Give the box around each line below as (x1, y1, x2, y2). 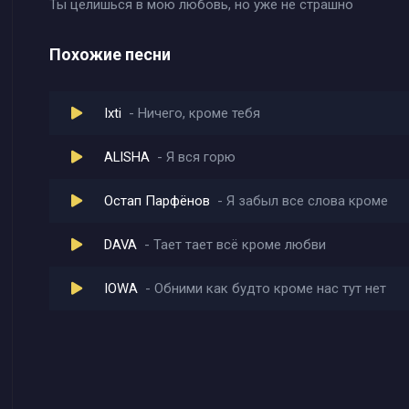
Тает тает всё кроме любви (153, 236, 326, 253)
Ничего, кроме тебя (138, 105, 260, 121)
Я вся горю (166, 149, 236, 165)
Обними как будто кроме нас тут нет (154, 280, 386, 297)
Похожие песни (49, 45, 171, 64)
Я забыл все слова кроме (226, 193, 388, 209)
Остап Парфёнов (104, 193, 210, 209)
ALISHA (104, 149, 150, 165)
